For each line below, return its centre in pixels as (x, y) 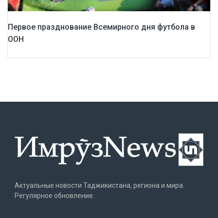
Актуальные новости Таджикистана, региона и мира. (100, 186)
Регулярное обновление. (54, 196)
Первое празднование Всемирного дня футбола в (101, 27)
